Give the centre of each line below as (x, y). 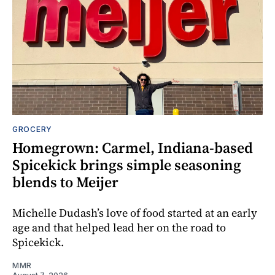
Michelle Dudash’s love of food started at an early (135, 213)
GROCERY (32, 130)
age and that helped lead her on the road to (119, 228)
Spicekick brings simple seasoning (127, 165)
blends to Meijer (65, 182)
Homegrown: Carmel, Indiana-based (133, 148)
